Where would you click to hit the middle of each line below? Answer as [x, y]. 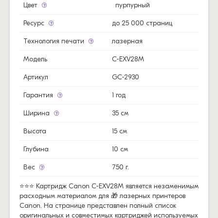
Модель [35, 59]
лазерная [127, 41]
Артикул [36, 77]
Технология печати [55, 41]
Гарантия [39, 95]
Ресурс [35, 23]
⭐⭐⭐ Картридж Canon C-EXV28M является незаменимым [109, 186]
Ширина [37, 113]
